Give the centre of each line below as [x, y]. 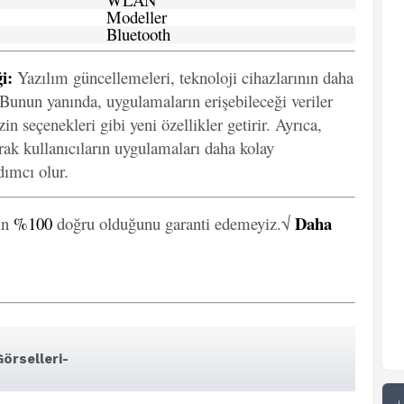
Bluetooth [138, 34]
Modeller [137, 17]
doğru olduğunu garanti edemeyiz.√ [174, 223]
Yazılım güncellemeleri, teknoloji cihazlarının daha [183, 77]
